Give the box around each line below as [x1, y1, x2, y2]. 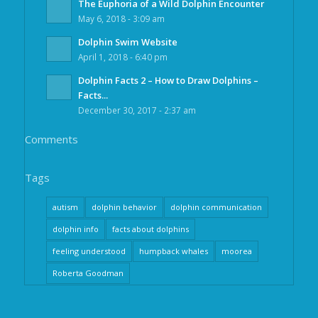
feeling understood [52, 245, 126, 256]
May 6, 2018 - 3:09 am [77, 12, 165, 24]
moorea [221, 245, 252, 256]
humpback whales [138, 245, 208, 256]
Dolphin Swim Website [77, 35, 177, 48]
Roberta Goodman [52, 267, 124, 278]
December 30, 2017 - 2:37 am [77, 104, 196, 116]
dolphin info [52, 223, 99, 234]
